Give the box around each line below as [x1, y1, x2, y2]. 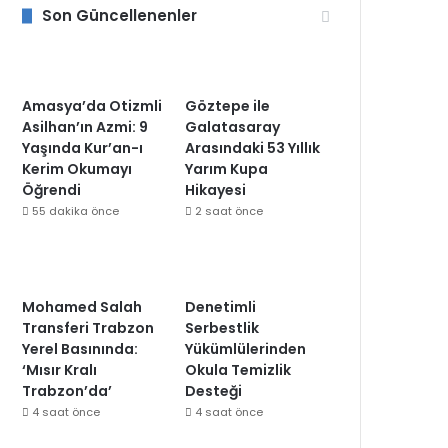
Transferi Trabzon [22, 318, 155, 338]
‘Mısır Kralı [22, 360, 98, 380]
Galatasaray [185, 117, 281, 137]
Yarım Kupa [185, 159, 269, 179]
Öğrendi [22, 180, 82, 200]
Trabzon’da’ [22, 381, 113, 401]
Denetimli [185, 297, 257, 317]
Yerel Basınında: [22, 339, 139, 359]
